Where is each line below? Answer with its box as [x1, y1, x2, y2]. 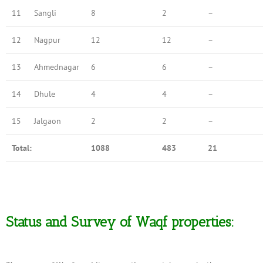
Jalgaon [34, 115, 61, 126]
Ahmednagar [34, 61, 79, 72]
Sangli [34, 7, 56, 18]
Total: [12, 142, 34, 153]
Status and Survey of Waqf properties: [6, 214, 234, 231]
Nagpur [34, 34, 60, 45]
